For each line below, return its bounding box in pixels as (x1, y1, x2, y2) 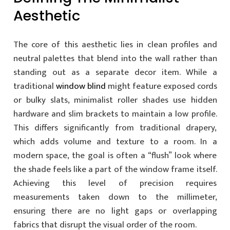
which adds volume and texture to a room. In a (13, 134, 217, 149)
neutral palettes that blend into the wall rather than (13, 51, 217, 66)
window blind (55, 79, 106, 93)
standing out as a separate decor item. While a (13, 65, 217, 80)
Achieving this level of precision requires (13, 176, 217, 190)
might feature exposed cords (105, 79, 217, 93)
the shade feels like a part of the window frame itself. (13, 162, 217, 177)
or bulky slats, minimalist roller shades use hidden (13, 92, 217, 107)
